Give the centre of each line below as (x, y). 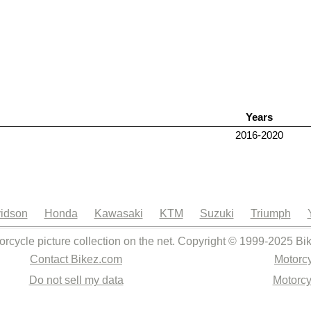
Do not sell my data (76, 280)
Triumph (270, 213)
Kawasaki (118, 213)
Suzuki (217, 213)
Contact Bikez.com (76, 259)
